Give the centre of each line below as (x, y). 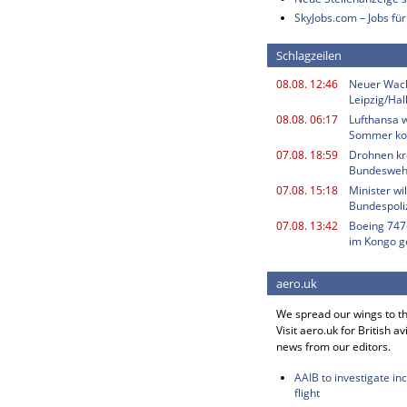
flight (307, 393)
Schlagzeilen (309, 55)
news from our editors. (333, 347)
